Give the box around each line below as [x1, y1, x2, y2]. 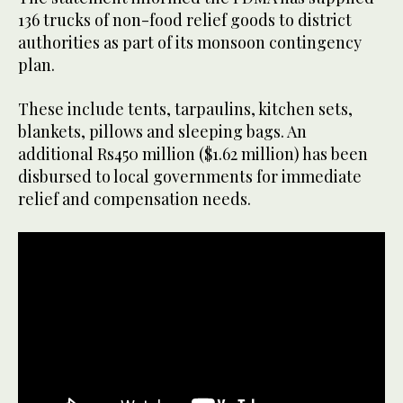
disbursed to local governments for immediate [18, 165, 362, 187]
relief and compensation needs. [18, 187, 251, 210]
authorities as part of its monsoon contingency [18, 31, 362, 53]
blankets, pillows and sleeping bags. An [18, 120, 307, 142]
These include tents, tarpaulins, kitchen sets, [18, 97, 353, 120]
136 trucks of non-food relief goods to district [18, 8, 352, 31]
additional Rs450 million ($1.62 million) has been [18, 142, 368, 165]
